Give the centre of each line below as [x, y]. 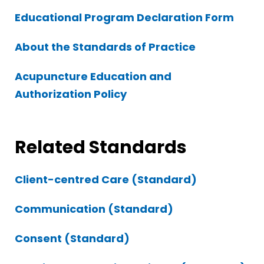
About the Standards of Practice [105, 47]
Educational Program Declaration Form [124, 17]
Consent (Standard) [72, 238]
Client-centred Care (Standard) [106, 179]
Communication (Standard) [94, 209]
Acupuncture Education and [93, 76]
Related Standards [101, 147]
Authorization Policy [71, 94]
